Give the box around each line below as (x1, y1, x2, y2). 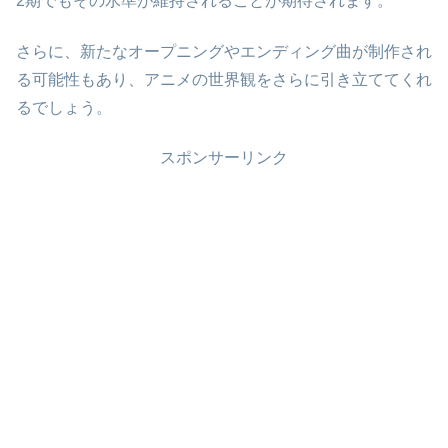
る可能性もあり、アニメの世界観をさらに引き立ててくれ (16, 70, 432, 88)
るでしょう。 (16, 98, 112, 116)
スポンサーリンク (160, 149, 288, 167)
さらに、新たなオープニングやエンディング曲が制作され (16, 42, 432, 60)
